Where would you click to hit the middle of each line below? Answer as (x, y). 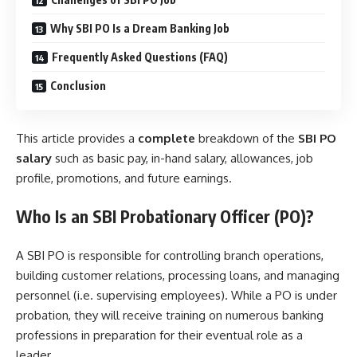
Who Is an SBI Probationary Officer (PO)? (165, 217)
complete (167, 138)
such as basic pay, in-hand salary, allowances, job (184, 158)
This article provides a (77, 138)
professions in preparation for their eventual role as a (159, 335)
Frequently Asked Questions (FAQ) (140, 57)
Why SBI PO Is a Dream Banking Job (140, 29)
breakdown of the (247, 138)
